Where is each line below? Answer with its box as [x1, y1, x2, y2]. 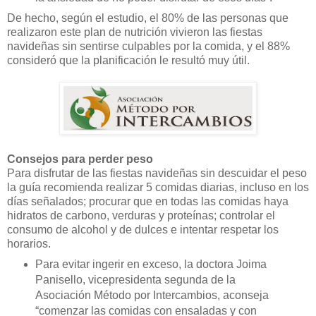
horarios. [7, 238, 51, 250]
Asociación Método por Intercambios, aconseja [35, 289, 269, 302]
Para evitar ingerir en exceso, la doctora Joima [35, 258, 267, 271]
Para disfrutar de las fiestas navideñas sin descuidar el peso [7, 167, 307, 180]
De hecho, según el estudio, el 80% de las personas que [7, 12, 288, 25]
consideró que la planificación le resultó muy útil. [7, 54, 250, 67]
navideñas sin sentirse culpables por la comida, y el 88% [7, 40, 290, 53]
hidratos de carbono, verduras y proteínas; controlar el [7, 209, 275, 222]
